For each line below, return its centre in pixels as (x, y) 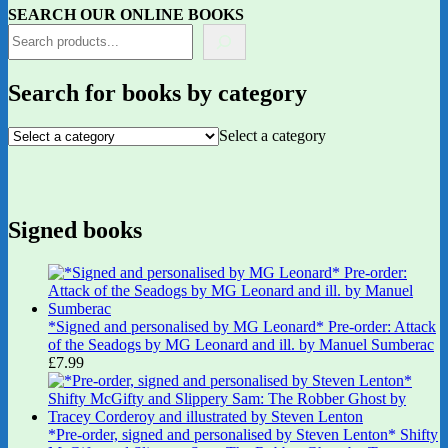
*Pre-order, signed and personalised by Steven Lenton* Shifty (243, 435)
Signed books (75, 230)
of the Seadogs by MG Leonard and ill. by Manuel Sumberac (241, 345)
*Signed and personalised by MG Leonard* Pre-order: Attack (242, 327)
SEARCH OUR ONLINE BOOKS (126, 14)
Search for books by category (157, 92)
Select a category (272, 135)
